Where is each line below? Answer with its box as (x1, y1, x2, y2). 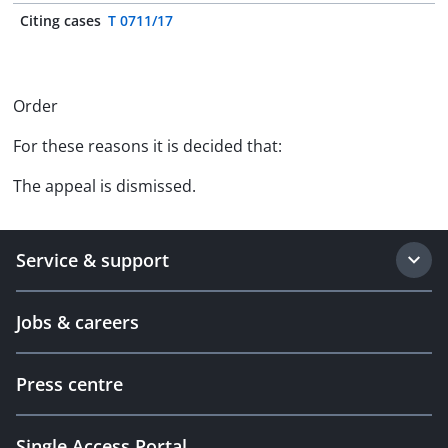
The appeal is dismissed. (13, 175, 196, 197)
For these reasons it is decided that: (13, 135, 282, 157)
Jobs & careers (16, 310, 139, 334)
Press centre (16, 372, 123, 396)
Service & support (16, 248, 169, 272)
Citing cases (20, 11, 101, 30)
